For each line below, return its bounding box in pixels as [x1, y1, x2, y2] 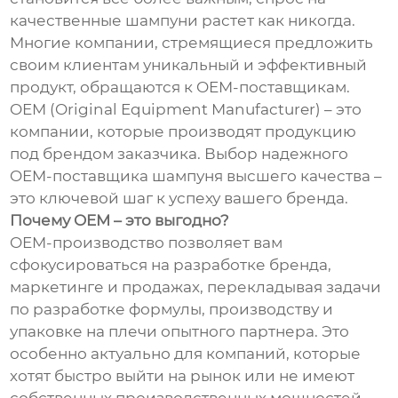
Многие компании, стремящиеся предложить [10, 34, 374, 52]
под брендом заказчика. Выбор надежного [10, 145, 349, 163]
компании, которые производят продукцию [10, 123, 357, 141]
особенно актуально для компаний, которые [10, 345, 362, 363]
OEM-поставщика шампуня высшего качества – [10, 167, 383, 186]
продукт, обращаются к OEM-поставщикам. [10, 78, 351, 97]
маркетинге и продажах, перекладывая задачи [10, 278, 382, 297]
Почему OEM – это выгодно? [10, 211, 230, 230]
